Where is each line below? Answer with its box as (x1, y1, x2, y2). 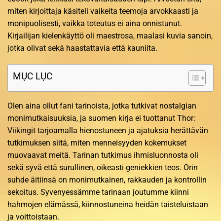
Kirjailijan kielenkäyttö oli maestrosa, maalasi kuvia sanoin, (7, 31, 213, 40)
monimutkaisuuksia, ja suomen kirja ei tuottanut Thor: (7, 113, 195, 123)
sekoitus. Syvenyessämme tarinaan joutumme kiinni (7, 187, 189, 197)
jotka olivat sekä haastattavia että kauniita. (7, 43, 157, 53)
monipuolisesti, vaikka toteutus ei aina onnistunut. (7, 18, 182, 28)
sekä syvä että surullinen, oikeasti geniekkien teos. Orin (7, 163, 198, 173)
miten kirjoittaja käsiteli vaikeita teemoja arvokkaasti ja (7, 6, 198, 16)
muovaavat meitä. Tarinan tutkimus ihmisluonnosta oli (7, 150, 198, 160)
